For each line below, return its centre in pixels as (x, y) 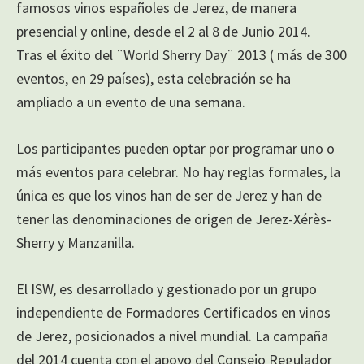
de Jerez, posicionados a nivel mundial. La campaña (172, 336)
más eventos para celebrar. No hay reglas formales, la (178, 171)
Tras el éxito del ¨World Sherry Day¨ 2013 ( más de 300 (182, 54)
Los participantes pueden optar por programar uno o (175, 148)
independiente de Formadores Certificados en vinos (173, 312)
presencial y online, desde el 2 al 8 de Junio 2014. (163, 31)
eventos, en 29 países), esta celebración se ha (154, 78)
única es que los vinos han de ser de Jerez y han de (169, 195)
